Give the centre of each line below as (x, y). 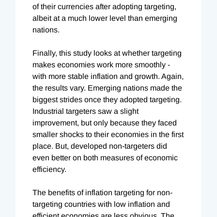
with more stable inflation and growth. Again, (108, 76)
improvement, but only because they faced (105, 123)
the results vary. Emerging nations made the (107, 88)
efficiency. (49, 169)
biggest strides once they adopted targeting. (107, 99)
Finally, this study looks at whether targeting (107, 53)
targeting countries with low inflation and (101, 204)
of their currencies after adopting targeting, (104, 6)
